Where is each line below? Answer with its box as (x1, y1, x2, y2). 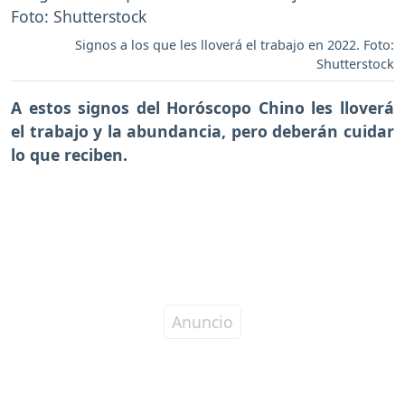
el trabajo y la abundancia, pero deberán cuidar (11, 119, 394, 142)
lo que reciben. (11, 143, 127, 165)
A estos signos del (11, 96, 167, 118)
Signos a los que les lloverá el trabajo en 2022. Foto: (75, 35, 394, 53)
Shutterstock (316, 54, 394, 72)
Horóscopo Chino (166, 96, 312, 118)
